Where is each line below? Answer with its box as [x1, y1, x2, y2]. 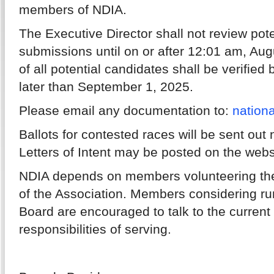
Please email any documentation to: [18, 103, 232, 117]
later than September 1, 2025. [18, 80, 193, 94]
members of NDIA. [18, 2, 127, 17]
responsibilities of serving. [18, 222, 175, 236]
